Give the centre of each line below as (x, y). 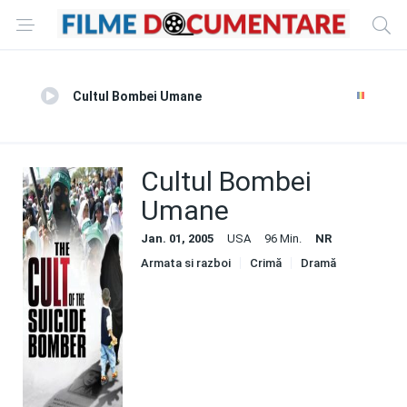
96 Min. (283, 238)
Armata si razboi (186, 263)
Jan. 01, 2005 (177, 238)
